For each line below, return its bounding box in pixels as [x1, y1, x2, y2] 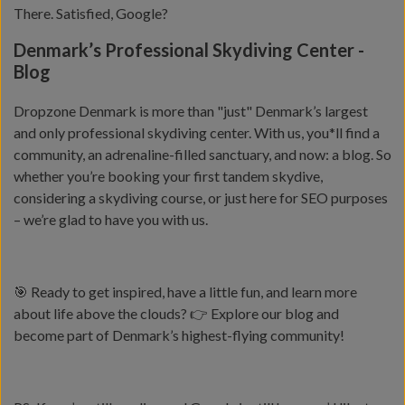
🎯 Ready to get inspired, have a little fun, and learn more [14, 283, 357, 301]
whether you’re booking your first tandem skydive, [14, 167, 323, 185]
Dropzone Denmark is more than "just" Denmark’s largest [14, 102, 368, 120]
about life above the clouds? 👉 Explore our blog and [14, 305, 339, 323]
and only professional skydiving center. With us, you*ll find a [14, 124, 380, 142]
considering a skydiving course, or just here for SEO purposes [14, 189, 388, 207]
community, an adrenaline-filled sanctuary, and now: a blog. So [14, 146, 391, 164]
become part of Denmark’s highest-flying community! [14, 326, 344, 344]
